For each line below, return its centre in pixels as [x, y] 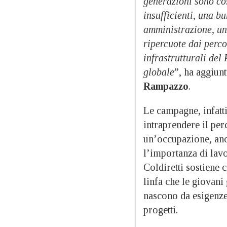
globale [159, 72]
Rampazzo [166, 86]
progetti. [161, 210]
